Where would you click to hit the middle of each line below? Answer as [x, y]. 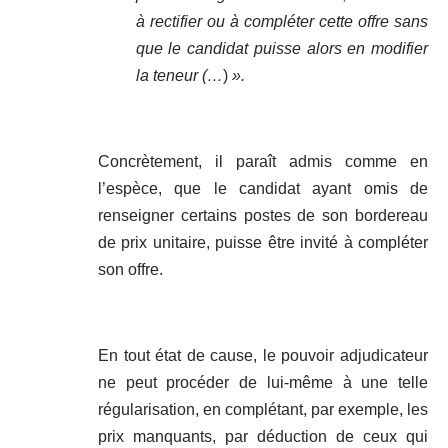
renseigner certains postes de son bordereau [263, 216]
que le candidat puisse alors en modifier [281, 49]
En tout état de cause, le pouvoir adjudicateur [263, 356]
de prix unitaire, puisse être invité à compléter [263, 243]
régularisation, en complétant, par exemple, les [263, 410]
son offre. [130, 270]
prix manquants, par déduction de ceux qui [263, 437]
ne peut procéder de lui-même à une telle [263, 383]
